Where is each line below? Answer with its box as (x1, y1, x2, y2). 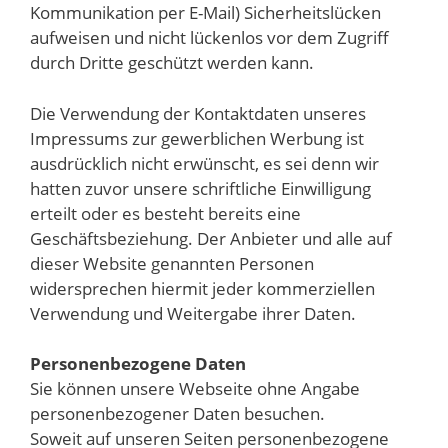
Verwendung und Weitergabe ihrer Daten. (30, 301, 356, 325)
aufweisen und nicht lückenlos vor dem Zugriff (30, 26, 389, 50)
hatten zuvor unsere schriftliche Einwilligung (30, 176, 371, 200)
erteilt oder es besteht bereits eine (30, 201, 301, 225)
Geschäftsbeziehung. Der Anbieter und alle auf (30, 226, 392, 250)
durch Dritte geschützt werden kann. (30, 51, 314, 75)
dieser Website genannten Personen (30, 251, 314, 275)
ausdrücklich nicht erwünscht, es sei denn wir (30, 151, 379, 175)
